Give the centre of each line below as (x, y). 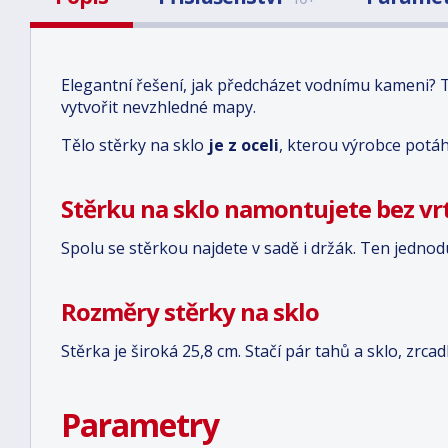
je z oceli (243, 145)
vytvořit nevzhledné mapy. (158, 107)
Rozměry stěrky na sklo (190, 311)
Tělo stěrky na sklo (134, 145)
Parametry (140, 424)
